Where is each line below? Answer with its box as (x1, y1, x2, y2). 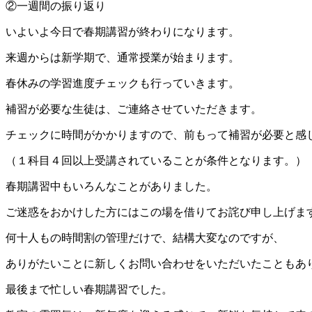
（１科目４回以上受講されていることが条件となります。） (6, 155, 306, 167)
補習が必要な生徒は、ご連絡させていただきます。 (6, 103, 262, 116)
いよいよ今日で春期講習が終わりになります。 (6, 26, 240, 38)
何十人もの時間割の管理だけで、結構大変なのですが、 (6, 232, 284, 244)
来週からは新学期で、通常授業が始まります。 (6, 52, 240, 64)
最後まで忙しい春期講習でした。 (6, 283, 173, 296)
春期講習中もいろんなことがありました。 (6, 180, 217, 193)
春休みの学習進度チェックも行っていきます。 (6, 77, 240, 90)
